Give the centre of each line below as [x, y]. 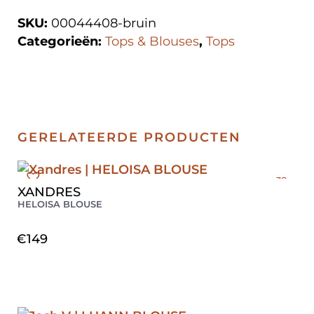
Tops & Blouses [152, 42]
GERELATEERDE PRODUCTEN [129, 138]
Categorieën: [61, 42]
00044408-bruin [104, 23]
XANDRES [49, 192]
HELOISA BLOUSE [60, 204]
